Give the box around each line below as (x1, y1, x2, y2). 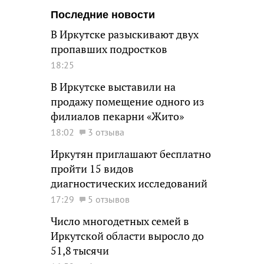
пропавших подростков (51, 42, 167, 56)
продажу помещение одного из (51, 95, 204, 108)
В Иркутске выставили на (51, 80, 176, 94)
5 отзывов (88, 193, 130, 205)
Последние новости (51, 9, 155, 21)
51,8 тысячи (51, 244, 109, 258)
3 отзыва (88, 126, 124, 138)
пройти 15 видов (51, 162, 134, 176)
